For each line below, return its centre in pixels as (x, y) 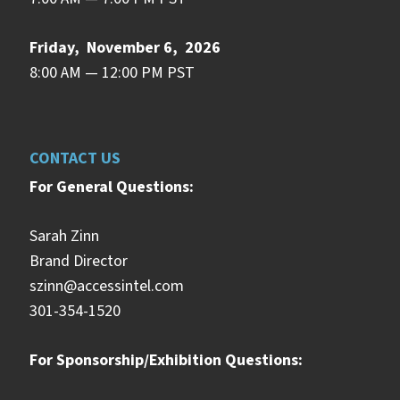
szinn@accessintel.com (107, 286)
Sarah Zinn (64, 236)
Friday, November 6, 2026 (125, 47)
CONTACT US (75, 158)
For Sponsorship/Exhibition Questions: (166, 360)
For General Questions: (112, 187)
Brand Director (79, 261)
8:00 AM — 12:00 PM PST (112, 72)
